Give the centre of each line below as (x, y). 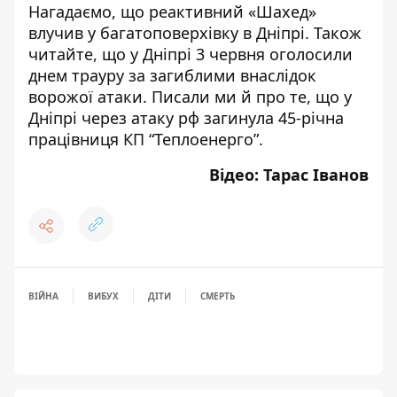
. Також (333, 33)
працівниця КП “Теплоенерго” (144, 139)
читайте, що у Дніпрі (112, 54)
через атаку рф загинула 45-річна (213, 118)
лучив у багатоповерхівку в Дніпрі (171, 33)
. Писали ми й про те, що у (247, 97)
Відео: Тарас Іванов (289, 175)
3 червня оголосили (274, 54)
